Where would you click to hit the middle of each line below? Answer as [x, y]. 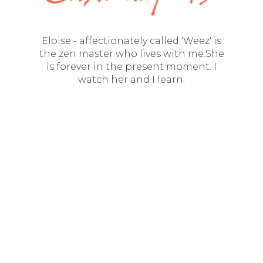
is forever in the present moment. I [131, 66]
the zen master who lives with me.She [131, 53]
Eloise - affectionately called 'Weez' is [131, 41]
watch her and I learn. [131, 79]
